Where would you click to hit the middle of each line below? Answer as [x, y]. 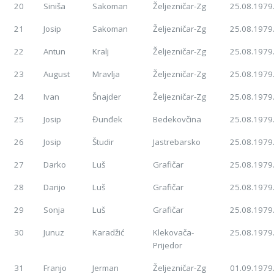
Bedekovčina [177, 120]
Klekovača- [174, 233]
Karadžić [109, 233]
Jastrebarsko [177, 142]
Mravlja [106, 74]
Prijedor [168, 246]
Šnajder [107, 97]
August [57, 74]
